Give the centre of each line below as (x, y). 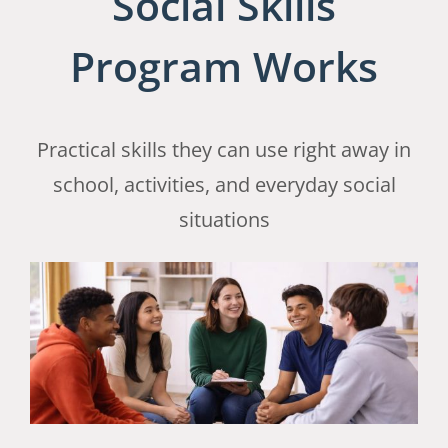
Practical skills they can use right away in (224, 150)
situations (224, 220)
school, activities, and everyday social (224, 185)
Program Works (224, 66)
